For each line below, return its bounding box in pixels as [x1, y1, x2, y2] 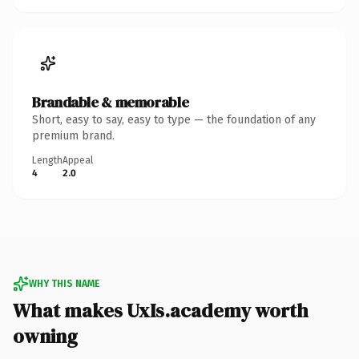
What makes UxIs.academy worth [13, 296, 309, 324]
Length [32, 154, 63, 166]
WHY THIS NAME [29, 277, 99, 289]
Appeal [63, 154, 93, 166]
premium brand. [32, 128, 115, 143]
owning [13, 322, 78, 349]
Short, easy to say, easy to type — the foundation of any [32, 112, 316, 127]
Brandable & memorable [32, 91, 189, 112]
